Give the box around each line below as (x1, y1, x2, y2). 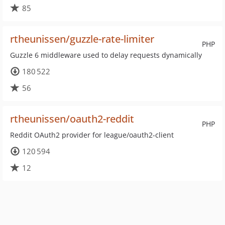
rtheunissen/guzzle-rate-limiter (10, 32, 154, 46)
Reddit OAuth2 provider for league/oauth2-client (10, 130, 174, 140)
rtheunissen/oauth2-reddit (10, 112, 134, 126)
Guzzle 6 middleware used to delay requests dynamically (10, 50, 202, 60)
